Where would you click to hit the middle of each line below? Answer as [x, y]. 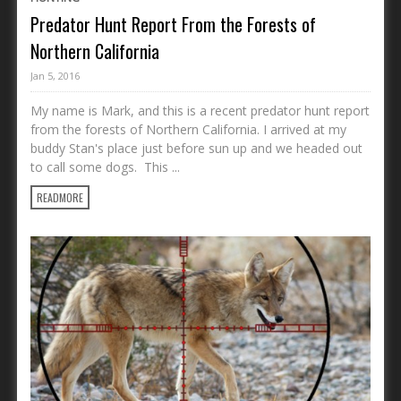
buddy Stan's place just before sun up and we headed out [196, 148]
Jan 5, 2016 [55, 75]
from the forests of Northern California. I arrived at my [188, 129]
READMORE [60, 197]
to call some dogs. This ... [105, 166]
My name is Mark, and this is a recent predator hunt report [200, 110]
